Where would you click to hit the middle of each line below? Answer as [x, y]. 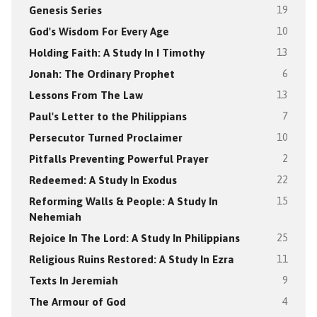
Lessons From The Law [86, 95]
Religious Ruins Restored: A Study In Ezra [131, 259]
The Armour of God [77, 301]
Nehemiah [55, 217]
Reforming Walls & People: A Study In [123, 201]
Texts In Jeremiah [73, 280]
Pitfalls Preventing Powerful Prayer [119, 158]
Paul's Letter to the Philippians [108, 116]
